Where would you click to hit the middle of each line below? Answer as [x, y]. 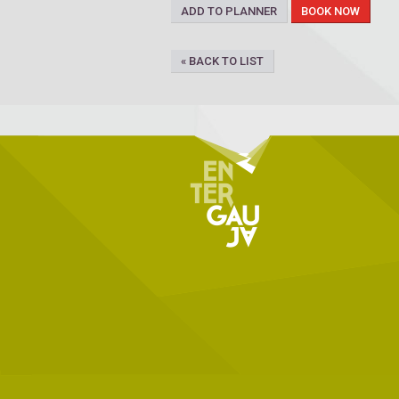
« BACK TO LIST [222, 61]
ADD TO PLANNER [229, 12]
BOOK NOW [330, 12]
